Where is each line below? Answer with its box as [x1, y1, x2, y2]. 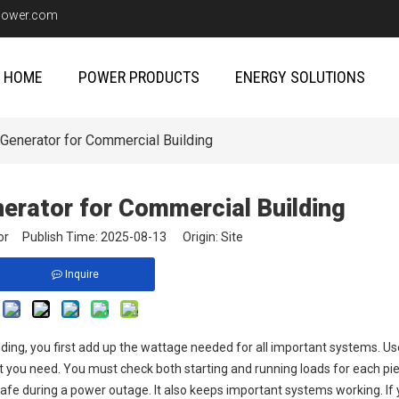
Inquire [64, 268, 99, 281]
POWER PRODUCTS [77, 68, 199, 86]
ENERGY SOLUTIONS [234, 68, 365, 86]
